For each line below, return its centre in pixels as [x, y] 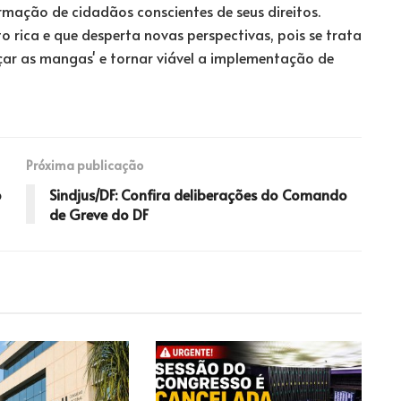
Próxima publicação [85, 165]
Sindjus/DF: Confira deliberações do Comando [198, 194]
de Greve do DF [99, 213]
